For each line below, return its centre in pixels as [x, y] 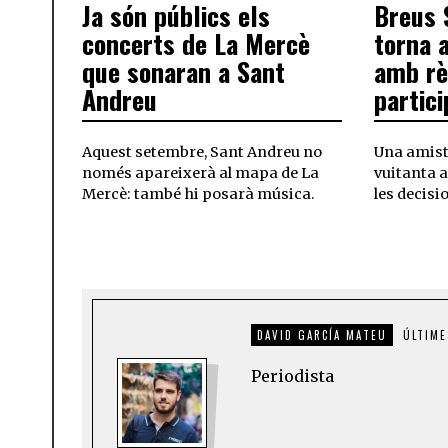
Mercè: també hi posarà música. [198, 194]
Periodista [292, 376]
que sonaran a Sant [183, 72]
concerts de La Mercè [196, 44]
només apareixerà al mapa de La [200, 173]
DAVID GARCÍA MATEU [322, 335]
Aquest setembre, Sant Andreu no [202, 152]
